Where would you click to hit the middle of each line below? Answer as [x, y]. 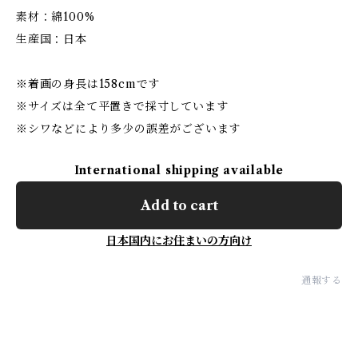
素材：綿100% [56, 16]
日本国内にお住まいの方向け [179, 240]
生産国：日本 [52, 39]
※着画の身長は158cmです [88, 84]
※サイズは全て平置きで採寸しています [122, 106]
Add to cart [179, 205]
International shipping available [179, 170]
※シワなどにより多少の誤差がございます [129, 128]
